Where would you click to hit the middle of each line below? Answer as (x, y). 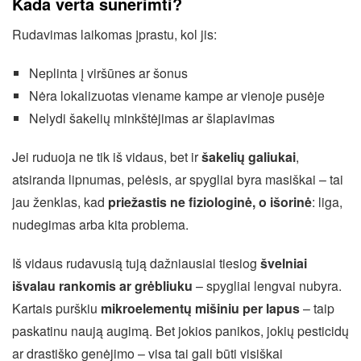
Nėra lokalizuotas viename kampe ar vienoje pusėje (176, 95)
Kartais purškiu (56, 308)
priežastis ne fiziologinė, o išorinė (210, 201)
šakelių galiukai (249, 156)
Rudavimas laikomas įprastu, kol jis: (114, 34)
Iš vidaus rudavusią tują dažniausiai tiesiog (136, 263)
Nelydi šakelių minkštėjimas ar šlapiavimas (151, 118)
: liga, (327, 201)
